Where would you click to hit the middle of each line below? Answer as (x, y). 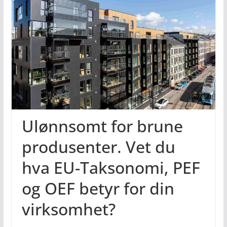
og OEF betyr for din (98, 188)
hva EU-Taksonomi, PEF (111, 168)
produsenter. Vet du (98, 147)
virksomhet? (68, 209)
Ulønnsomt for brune (102, 126)
